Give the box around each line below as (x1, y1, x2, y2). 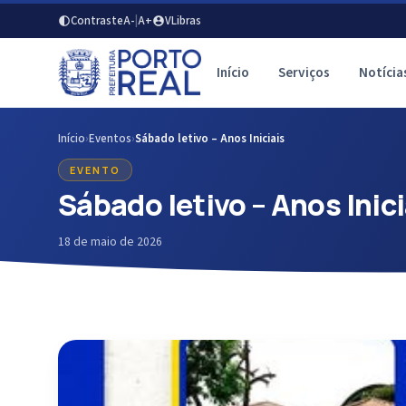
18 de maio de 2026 (58, 233, 162, 250)
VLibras (165, 13, 201, 29)
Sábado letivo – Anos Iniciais (135, 130, 285, 147)
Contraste (71, 13, 123, 29)
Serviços (278, 63, 330, 82)
